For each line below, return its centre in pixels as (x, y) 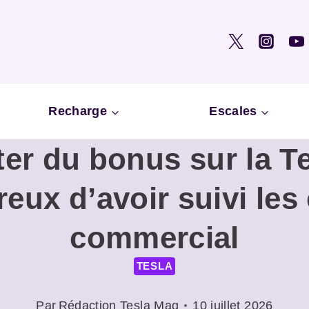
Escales (233, 111)
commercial (154, 238)
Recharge (78, 111)
